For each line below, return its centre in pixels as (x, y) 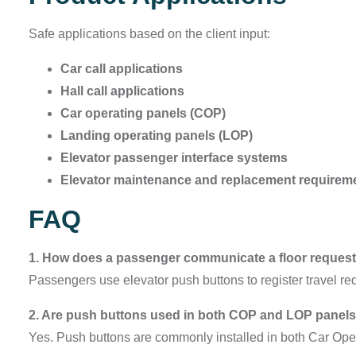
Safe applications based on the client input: (149, 34)
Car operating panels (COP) (143, 114)
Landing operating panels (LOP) (157, 136)
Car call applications (122, 69)
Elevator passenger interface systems (174, 158)
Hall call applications (122, 91)
